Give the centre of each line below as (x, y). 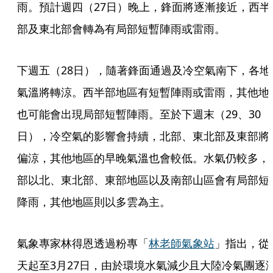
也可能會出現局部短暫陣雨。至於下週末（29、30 (139, 114)
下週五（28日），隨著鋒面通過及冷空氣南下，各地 (144, 70)
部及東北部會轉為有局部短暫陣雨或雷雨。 (121, 29)
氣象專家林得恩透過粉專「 (83, 243)
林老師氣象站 (182, 243)
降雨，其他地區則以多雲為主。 (94, 202)
